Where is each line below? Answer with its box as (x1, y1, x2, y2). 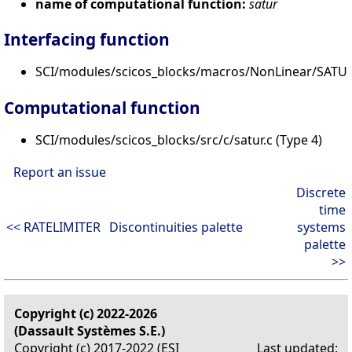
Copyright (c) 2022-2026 (14, 305, 157, 323)
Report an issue (13, 163, 106, 181)
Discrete (296, 184, 346, 202)
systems (297, 218, 346, 236)
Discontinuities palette (109, 218, 243, 236)
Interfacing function (4, 28, 170, 51)
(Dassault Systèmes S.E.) (14, 322, 165, 340)
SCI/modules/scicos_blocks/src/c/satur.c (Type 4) (35, 131, 322, 149)
